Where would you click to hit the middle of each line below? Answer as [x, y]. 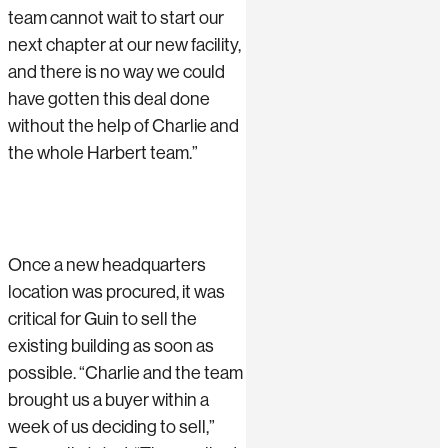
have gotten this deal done [109, 99]
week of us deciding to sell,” [111, 426]
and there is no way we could [116, 72]
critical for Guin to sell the [102, 318]
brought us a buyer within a [108, 399]
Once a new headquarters [107, 264]
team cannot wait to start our [116, 18]
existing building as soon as [111, 345]
